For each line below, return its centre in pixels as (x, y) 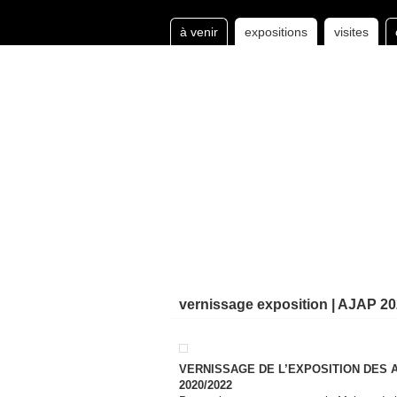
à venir (199, 32)
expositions (276, 32)
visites (351, 32)
